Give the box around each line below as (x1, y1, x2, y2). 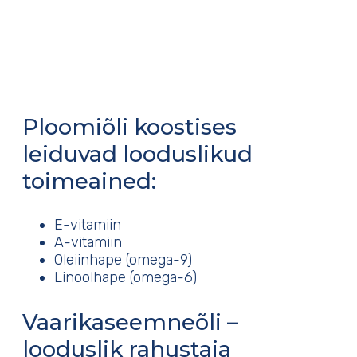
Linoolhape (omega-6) (54, 269, 197, 287)
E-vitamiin (54, 216, 121, 234)
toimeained (22, 167, 151, 194)
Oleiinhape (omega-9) (54, 251, 192, 269)
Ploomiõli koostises (22, 112, 237, 140)
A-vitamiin (54, 233, 122, 252)
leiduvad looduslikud (22, 139, 253, 167)
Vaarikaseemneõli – (22, 308, 238, 335)
